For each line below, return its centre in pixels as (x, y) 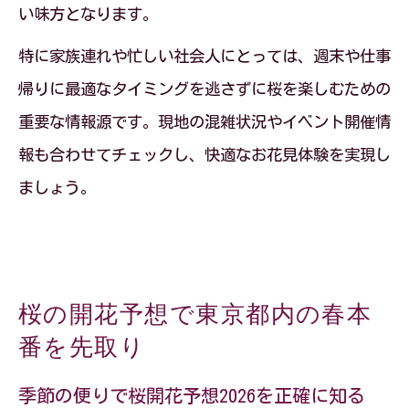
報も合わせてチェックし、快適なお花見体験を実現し (204, 155)
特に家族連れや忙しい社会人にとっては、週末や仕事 (204, 56)
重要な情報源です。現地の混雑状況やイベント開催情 (204, 122)
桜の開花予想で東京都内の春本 (195, 314)
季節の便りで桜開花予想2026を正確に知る (192, 395)
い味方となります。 (88, 14)
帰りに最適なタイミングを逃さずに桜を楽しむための (204, 89)
